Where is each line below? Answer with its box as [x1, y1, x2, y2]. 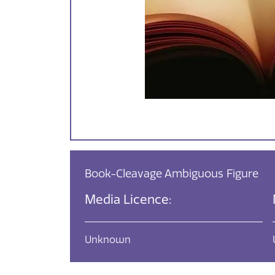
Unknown [85, 233, 131, 246]
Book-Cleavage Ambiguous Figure [85, 166, 258, 180]
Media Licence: [85, 192, 171, 207]
